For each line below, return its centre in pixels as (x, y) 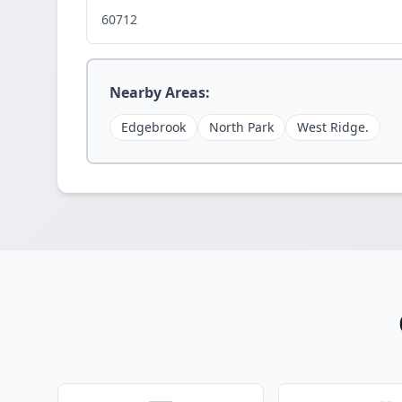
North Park (241, 127)
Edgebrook (153, 127)
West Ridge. (333, 127)
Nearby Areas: (160, 92)
